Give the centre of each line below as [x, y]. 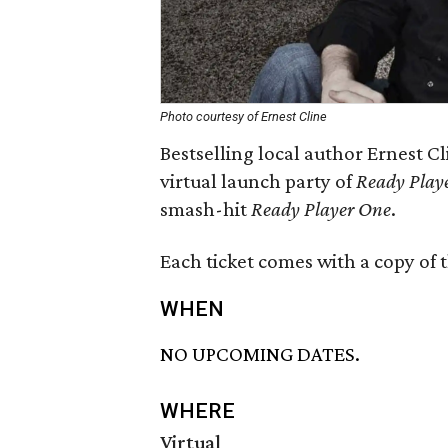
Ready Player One [321, 209]
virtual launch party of [258, 181]
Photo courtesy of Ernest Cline [243, 116]
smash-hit [205, 209]
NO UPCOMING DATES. [260, 354]
